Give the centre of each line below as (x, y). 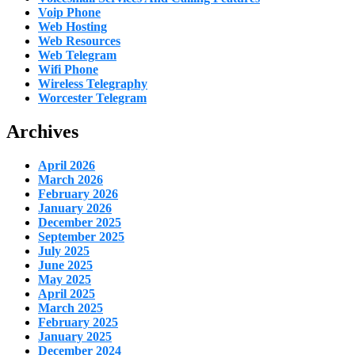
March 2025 (71, 307)
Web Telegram (77, 55)
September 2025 (81, 236)
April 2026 (67, 165)
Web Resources (79, 41)
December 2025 (80, 222)
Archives (42, 131)
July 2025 (64, 250)
